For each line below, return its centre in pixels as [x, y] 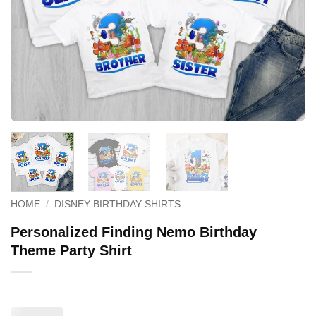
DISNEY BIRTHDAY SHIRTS [118, 204]
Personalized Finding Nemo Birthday [134, 232]
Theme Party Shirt [71, 250]
